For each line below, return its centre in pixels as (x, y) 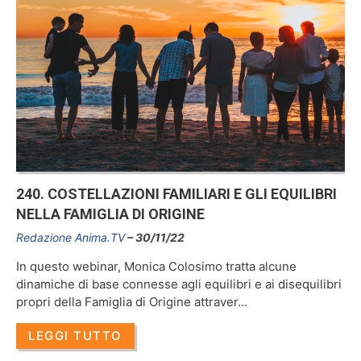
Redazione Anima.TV (71, 238)
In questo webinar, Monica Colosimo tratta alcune (156, 267)
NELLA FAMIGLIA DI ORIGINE (110, 214)
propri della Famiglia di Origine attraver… (132, 302)
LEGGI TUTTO (75, 336)
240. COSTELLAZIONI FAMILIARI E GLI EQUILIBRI (176, 193)
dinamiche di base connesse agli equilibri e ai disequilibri (179, 284)
